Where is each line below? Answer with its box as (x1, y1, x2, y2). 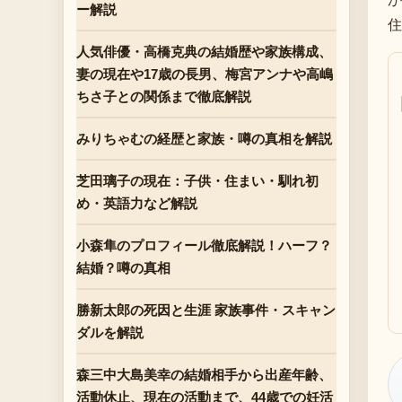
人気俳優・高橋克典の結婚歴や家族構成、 (76, 44, 332, 59)
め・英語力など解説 (76, 196, 197, 211)
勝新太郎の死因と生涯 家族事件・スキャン (76, 302, 336, 318)
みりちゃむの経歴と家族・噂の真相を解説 (76, 131, 332, 146)
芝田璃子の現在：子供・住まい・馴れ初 (76, 173, 319, 188)
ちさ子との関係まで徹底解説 (76, 89, 251, 104)
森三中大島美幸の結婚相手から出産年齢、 (76, 367, 332, 382)
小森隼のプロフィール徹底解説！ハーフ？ (76, 238, 332, 253)
